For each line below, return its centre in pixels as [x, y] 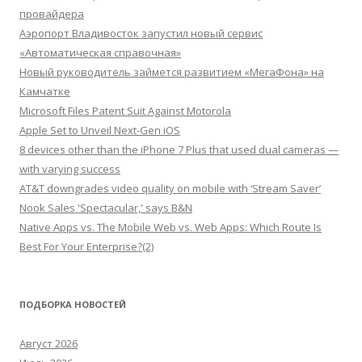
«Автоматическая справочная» [100, 53]
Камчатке [45, 91]
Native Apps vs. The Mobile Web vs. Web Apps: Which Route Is [170, 227]
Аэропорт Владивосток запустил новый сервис [141, 33]
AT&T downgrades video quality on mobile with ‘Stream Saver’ [170, 188]
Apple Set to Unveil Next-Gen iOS [100, 130]
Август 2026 [48, 343]
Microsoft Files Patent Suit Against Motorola [125, 111]
